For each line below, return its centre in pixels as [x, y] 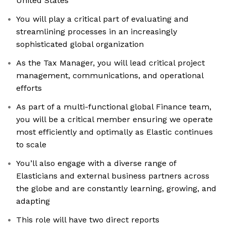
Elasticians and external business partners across [113, 176]
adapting [33, 201]
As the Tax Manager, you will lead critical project [110, 63]
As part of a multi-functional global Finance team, [114, 107]
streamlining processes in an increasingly [97, 32]
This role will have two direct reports [88, 220]
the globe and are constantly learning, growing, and [116, 189]
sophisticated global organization [80, 44]
